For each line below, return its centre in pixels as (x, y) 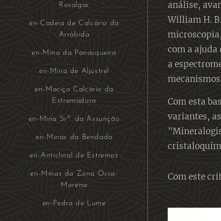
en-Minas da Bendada (74, 137)
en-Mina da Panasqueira (74, 53)
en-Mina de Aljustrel (74, 71)
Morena (74, 185)
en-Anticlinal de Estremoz (74, 155)
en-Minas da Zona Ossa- (74, 174)
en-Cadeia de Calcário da (74, 23)
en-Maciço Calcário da (74, 89)
